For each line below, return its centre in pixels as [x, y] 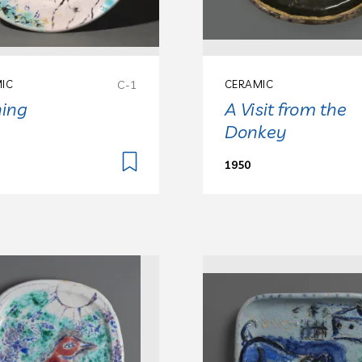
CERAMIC [249, 84]
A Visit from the [286, 109]
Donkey [255, 132]
